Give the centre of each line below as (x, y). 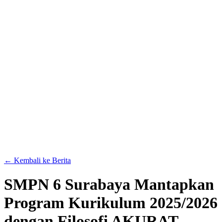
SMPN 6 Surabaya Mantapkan (109, 185)
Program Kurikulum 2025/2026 (111, 203)
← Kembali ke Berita (37, 160)
